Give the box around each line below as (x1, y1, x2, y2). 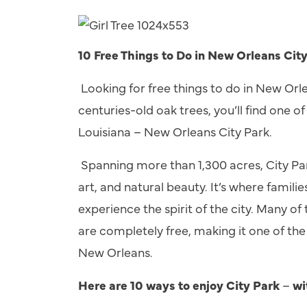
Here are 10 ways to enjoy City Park (78, 276, 282, 293)
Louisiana (78, 123, 134, 140)
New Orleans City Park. (141, 123, 272, 140)
